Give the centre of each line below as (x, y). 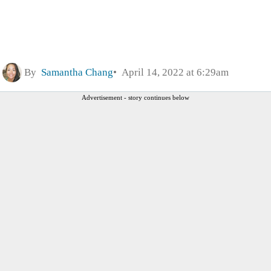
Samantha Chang (77, 72)
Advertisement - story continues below (135, 97)
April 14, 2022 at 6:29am (173, 72)
